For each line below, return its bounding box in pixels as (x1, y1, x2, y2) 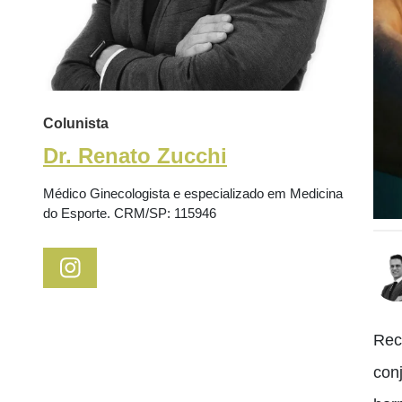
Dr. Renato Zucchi (43, 144, 227, 169)
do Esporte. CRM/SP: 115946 (43, 205, 216, 222)
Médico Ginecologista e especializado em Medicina (43, 186, 343, 202)
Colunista (43, 116, 109, 132)
